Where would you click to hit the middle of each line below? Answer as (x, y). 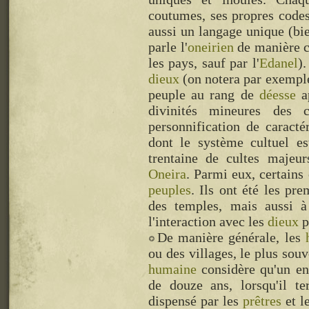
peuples (170, 190)
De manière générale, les (231, 237)
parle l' (168, 47)
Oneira (167, 174)
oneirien (210, 47)
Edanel (278, 63)
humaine (172, 269)
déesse (277, 94)
